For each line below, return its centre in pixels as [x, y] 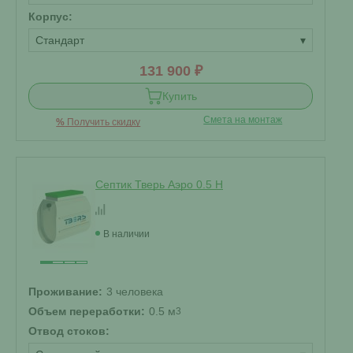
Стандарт [60, 40]
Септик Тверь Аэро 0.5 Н [159, 184]
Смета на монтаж [243, 120]
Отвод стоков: [69, 331]
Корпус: [50, 17]
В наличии [126, 234]
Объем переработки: [87, 311]
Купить [179, 96]
